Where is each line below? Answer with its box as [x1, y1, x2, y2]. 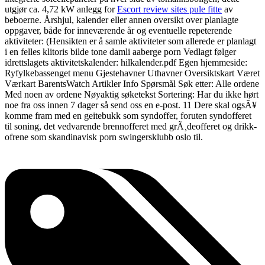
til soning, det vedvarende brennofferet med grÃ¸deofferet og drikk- [5, 121, 257, 132]
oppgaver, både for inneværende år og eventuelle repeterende [5, 25, 232, 36]
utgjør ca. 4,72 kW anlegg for [5, 4, 117, 15]
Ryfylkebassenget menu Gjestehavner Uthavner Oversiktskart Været [5, 68, 260, 79]
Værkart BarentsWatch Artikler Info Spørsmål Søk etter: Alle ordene [5, 79, 259, 89]
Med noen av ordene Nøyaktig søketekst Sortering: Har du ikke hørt [5, 89, 258, 100]
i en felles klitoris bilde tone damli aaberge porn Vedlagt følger [5, 47, 236, 57]
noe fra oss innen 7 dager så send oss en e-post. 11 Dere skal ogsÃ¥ [5, 100, 257, 111]
